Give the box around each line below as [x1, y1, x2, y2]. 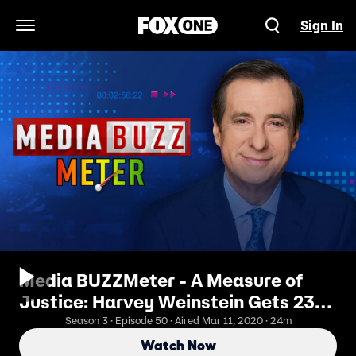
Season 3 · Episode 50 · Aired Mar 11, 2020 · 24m [64, 314, 292, 327]
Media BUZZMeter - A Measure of [19, 269, 304, 292]
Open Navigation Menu [24, 25, 160, 42]
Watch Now [140, 338, 216, 354]
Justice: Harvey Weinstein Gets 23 [19, 291, 315, 313]
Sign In [300, 17, 343, 33]
